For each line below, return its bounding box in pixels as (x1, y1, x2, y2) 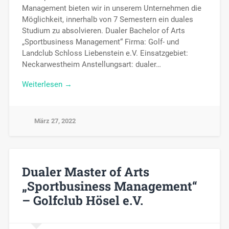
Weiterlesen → (21, 79, 72, 89)
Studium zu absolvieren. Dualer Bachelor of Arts (21, 26, 185, 36)
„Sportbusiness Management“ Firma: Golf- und (21, 37, 179, 47)
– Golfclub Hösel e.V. (21, 192, 143, 209)
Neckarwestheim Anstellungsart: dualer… (21, 60, 161, 70)
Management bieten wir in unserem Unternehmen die (21, 4, 201, 13)
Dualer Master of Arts (21, 163, 149, 180)
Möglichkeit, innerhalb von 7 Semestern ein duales (21, 15, 193, 25)
